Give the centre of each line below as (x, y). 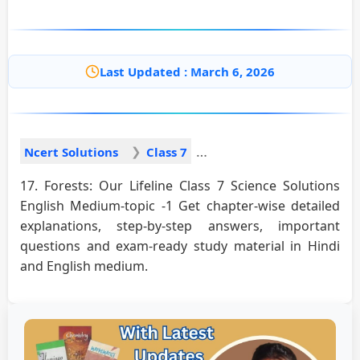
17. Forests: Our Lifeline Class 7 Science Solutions (180, 185)
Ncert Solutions (71, 151)
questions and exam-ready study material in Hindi (180, 245)
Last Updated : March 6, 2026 (187, 72)
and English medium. (84, 266)
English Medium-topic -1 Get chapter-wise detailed (180, 205)
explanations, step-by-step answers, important (180, 225)
